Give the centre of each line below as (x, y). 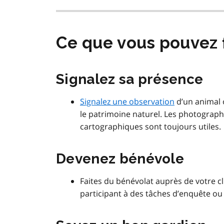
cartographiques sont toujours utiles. (150, 127)
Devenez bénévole (120, 159)
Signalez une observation (127, 102)
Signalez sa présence (130, 79)
